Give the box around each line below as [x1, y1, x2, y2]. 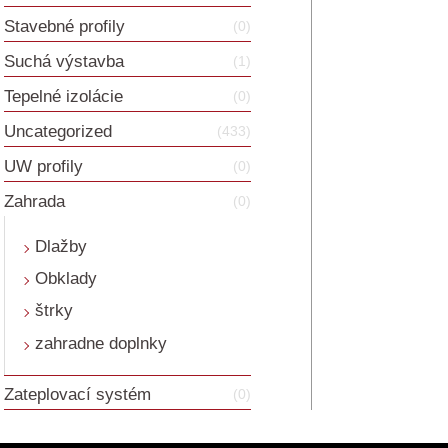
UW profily [4, 156, 83, 176]
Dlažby [34, 236, 87, 256]
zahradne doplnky [34, 333, 167, 353]
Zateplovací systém [4, 385, 151, 405]
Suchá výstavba [4, 52, 124, 72]
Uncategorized [4, 121, 112, 141]
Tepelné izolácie [4, 86, 123, 106]
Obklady [34, 269, 97, 289]
